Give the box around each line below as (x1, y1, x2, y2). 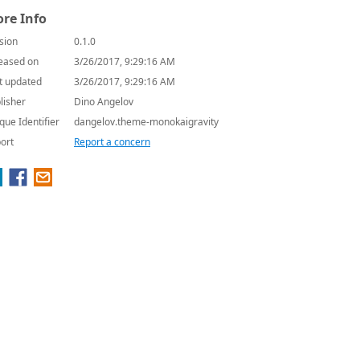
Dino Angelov (74, 95, 133, 108)
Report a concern (74, 135, 150, 149)
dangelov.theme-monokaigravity (74, 115, 219, 129)
